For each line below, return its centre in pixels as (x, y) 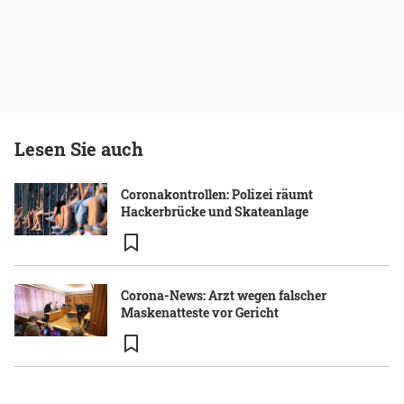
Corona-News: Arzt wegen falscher (224, 296)
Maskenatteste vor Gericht (200, 313)
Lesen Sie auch (79, 149)
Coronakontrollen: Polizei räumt (217, 195)
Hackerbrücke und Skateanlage (215, 212)
